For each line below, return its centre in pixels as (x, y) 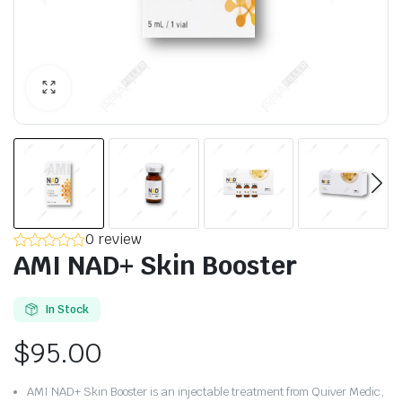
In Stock (66, 309)
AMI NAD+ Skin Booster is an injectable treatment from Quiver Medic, (205, 391)
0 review (113, 239)
